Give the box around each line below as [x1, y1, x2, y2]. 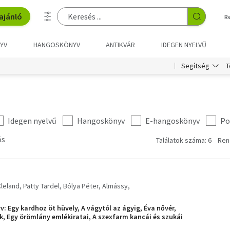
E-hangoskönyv [145, 116, 200, 126]
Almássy [102, 181, 128, 190]
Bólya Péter [63, 181, 99, 190]
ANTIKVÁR [106, 40, 136, 49]
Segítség [181, 61, 209, 70]
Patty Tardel [23, 181, 60, 190]
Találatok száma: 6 [156, 136, 212, 145]
